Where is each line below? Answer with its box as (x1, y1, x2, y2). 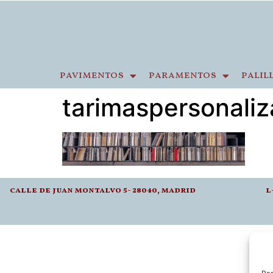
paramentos (149, 68, 216, 82)
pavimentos (60, 68, 124, 82)
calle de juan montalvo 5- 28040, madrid (9, 185, 196, 197)
